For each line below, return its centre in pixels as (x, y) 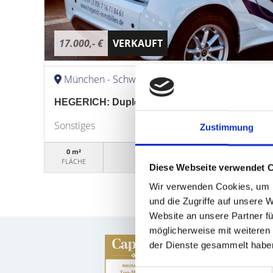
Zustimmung (227, 127)
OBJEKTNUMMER (192, 161)
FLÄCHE (74, 161)
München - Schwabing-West (124, 79)
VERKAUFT (138, 43)
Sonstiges (75, 126)
